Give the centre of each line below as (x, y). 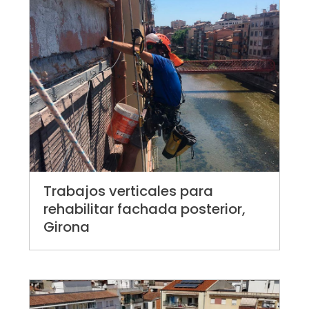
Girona (67, 227)
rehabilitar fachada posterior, (145, 209)
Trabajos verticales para (129, 191)
